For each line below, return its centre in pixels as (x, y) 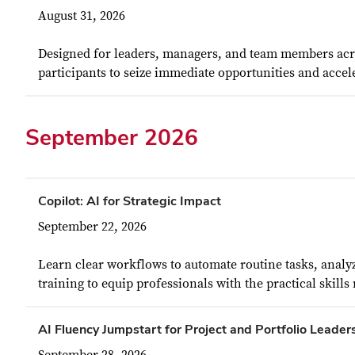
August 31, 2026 (82, 16)
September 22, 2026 (92, 227)
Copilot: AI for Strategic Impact (130, 201)
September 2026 (112, 137)
